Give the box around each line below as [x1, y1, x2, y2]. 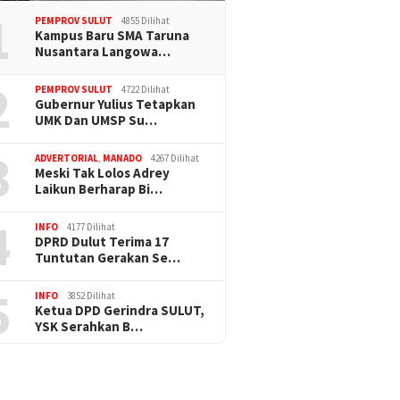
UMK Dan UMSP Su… [35, 111, 158, 129]
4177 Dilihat [67, 220, 116, 233]
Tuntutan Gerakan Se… [35, 248, 181, 266]
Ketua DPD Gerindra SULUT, [35, 301, 205, 319]
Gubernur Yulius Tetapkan [35, 95, 196, 112]
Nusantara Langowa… [35, 42, 171, 60]
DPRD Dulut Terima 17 [35, 232, 170, 250]
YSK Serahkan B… [35, 317, 144, 335]
